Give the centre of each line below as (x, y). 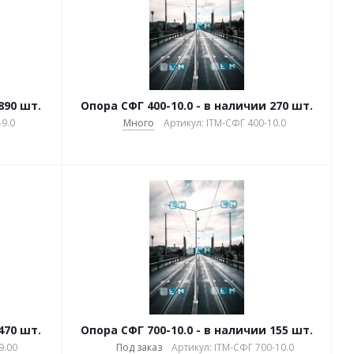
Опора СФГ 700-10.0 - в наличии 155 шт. (197, 330)
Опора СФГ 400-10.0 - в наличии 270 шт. (258, 105)
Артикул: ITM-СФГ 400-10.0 (225, 123)
